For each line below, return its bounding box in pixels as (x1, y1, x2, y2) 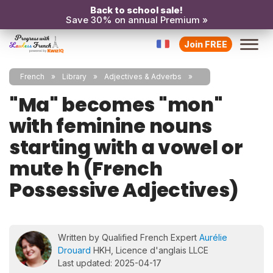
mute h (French (9, 155, 163, 182)
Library (62, 72, 87, 81)
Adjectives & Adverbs (104, 72, 182, 81)
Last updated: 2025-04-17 (58, 258, 161, 268)
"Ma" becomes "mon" (9, 91, 223, 118)
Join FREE (184, 38, 227, 49)
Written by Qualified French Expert (58, 232, 199, 243)
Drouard (58, 245, 91, 255)
